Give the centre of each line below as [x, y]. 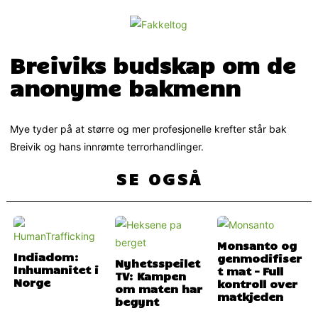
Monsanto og [257, 245]
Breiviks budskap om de [153, 64]
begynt [137, 301]
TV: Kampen [151, 276]
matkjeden [250, 296]
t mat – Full [250, 271]
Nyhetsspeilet [158, 263]
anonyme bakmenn [126, 87]
